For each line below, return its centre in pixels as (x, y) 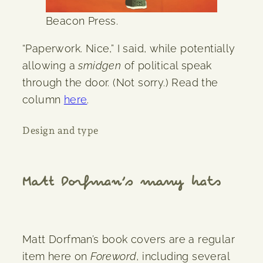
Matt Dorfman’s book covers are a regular (129, 239)
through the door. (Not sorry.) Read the (120, 83)
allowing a (50, 66)
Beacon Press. (82, 21)
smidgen (100, 66)
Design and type (60, 131)
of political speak (166, 66)
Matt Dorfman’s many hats (122, 183)
